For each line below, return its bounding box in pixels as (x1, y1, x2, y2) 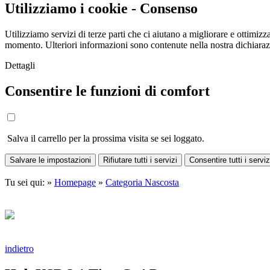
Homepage (54, 177, 96, 188)
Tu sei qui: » (5, 177, 54, 188)
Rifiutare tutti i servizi (103, 155, 177, 165)
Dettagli (5, 60, 35, 71)
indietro (5, 243, 34, 254)
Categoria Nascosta (105, 177, 179, 188)
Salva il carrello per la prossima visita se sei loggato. (5, 133, 204, 143)
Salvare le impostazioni (10, 155, 91, 165)
